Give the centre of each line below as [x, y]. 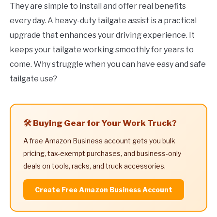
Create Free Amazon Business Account [104, 189]
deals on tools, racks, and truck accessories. [94, 166]
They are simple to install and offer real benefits [98, 6]
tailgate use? [33, 78]
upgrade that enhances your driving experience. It [102, 35]
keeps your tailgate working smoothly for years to [102, 49]
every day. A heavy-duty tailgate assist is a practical [103, 20]
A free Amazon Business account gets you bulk [99, 140]
